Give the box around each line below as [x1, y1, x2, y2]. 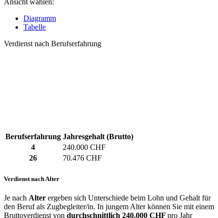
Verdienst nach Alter [4, 175, 59, 182]
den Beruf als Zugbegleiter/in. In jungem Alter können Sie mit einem [4, 202, 214, 211]
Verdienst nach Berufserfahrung [4, 39, 101, 48]
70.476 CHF [63, 154, 102, 163]
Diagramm [23, 14, 56, 23]
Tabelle [23, 23, 46, 32]
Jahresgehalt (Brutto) [63, 132, 133, 141]
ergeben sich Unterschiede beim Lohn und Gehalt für [46, 193, 211, 202]
